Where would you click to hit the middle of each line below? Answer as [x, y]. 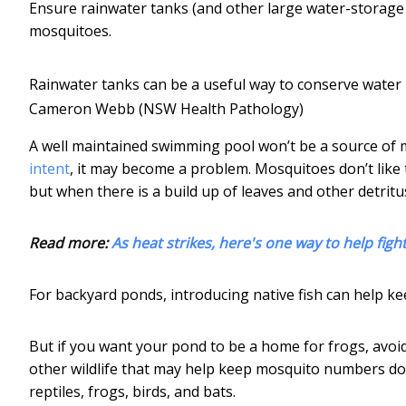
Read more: [70, 242]
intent [49, 168]
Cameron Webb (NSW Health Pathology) [166, 108]
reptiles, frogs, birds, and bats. [132, 391]
